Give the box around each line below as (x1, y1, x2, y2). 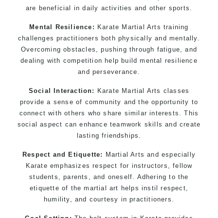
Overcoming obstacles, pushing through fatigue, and (20, 45, 197, 53)
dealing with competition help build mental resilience (20, 56, 198, 64)
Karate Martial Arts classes (94, 87, 190, 94)
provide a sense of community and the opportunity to (19, 98, 199, 106)
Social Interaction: (28, 87, 95, 94)
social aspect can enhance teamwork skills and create (17, 120, 201, 128)
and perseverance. (78, 68, 140, 75)
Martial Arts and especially (103, 150, 196, 158)
